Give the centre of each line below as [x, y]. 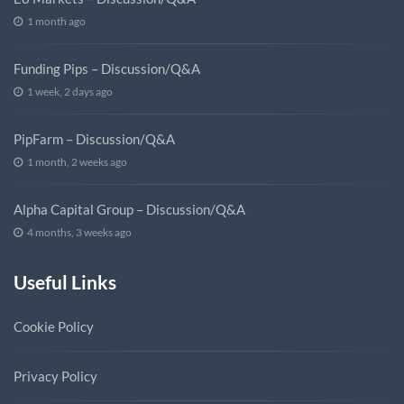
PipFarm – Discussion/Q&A [94, 139]
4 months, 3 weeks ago [79, 233]
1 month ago [56, 22]
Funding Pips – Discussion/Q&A [107, 69]
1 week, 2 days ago [70, 92]
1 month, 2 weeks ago [77, 162]
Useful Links [65, 282]
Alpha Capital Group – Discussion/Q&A [129, 210]
